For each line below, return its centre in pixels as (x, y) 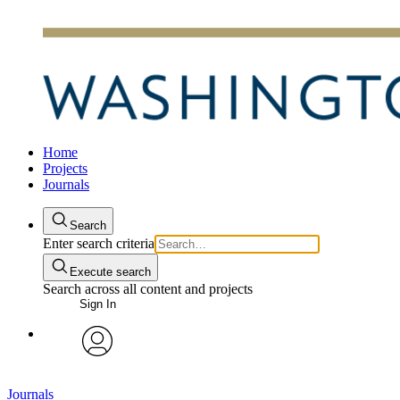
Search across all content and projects (148, 289)
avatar (97, 370)
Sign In (97, 304)
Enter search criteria (99, 243)
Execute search (110, 272)
